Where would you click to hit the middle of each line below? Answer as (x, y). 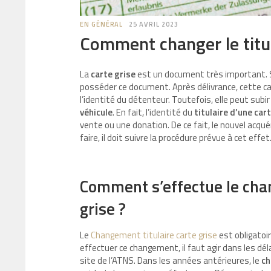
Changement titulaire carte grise (154, 235)
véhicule (96, 113)
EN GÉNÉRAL (102, 24)
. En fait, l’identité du (153, 113)
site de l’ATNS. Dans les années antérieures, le (171, 261)
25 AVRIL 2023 (154, 24)
